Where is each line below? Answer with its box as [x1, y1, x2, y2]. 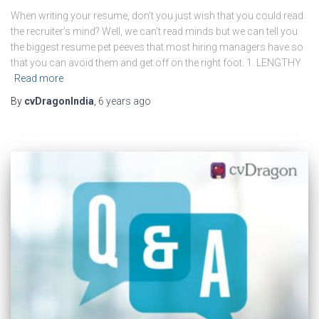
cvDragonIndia [24, 95, 94, 108]
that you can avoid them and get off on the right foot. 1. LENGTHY [11, 57, 301, 69]
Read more [14, 73, 63, 85]
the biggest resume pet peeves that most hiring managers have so [11, 41, 303, 53]
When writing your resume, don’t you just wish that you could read [11, 10, 303, 22]
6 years [98, 95, 131, 108]
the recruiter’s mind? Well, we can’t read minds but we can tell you [11, 26, 298, 38]
